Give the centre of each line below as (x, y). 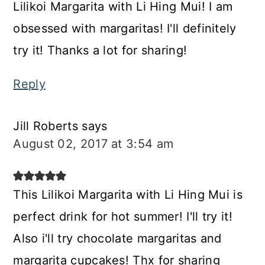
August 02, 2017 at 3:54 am (93, 144)
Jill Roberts (46, 126)
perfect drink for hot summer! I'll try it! (123, 217)
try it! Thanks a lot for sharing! (100, 51)
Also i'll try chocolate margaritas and (117, 239)
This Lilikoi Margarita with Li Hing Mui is (128, 195)
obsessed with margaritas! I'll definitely (125, 29)
